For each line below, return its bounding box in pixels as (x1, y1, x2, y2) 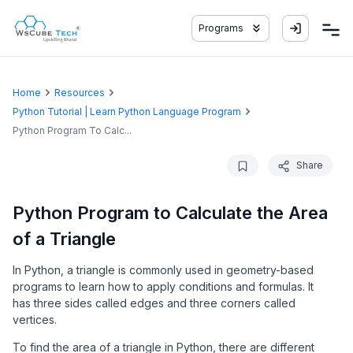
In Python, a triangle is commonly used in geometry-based (13, 263, 314, 277)
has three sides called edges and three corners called (13, 296, 295, 310)
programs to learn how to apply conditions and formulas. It (13, 280, 314, 293)
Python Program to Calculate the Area (13, 203, 328, 223)
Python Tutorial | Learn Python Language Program (13, 106, 241, 117)
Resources (54, 87, 105, 98)
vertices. (13, 313, 57, 326)
